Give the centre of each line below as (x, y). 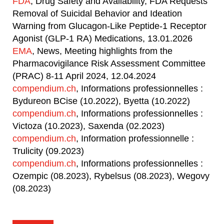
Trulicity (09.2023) (48, 151)
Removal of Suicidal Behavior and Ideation (97, 13)
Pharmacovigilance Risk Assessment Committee (109, 63)
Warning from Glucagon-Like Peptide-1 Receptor (109, 26)
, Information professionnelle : (135, 138)
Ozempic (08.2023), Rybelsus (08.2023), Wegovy (111, 176)
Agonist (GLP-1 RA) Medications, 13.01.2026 (102, 38)
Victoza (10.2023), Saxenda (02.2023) (88, 126)
